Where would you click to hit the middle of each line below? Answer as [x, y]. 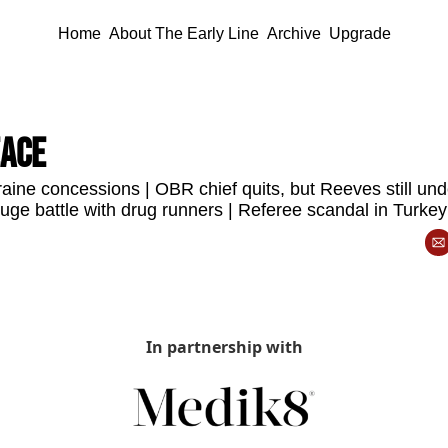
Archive [293, 33]
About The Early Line [183, 33]
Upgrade [359, 33]
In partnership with [224, 347]
